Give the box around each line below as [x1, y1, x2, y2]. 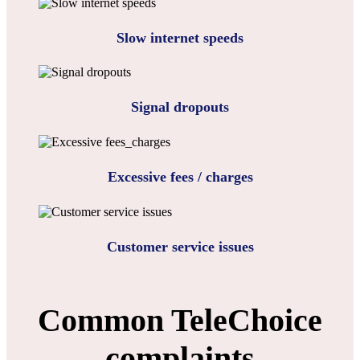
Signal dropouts [131, 99, 229, 116]
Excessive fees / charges [107, 169, 253, 186]
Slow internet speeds [117, 29, 243, 46]
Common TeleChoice [38, 302, 322, 339]
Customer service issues [106, 239, 254, 256]
